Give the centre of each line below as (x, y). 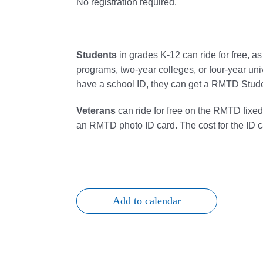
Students (97, 55)
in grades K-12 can (159, 55)
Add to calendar (147, 201)
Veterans (96, 111)
